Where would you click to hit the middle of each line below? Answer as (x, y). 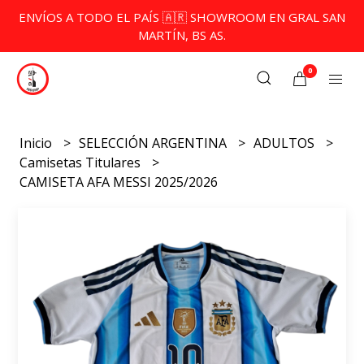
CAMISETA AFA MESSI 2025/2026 (119, 182)
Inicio (38, 143)
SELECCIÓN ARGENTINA (155, 143)
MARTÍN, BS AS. (182, 35)
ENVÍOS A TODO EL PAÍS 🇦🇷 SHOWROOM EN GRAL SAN (182, 17)
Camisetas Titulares (82, 162)
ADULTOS (286, 143)
